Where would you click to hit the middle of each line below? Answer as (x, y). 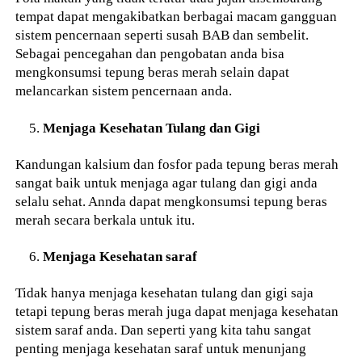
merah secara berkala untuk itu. (105, 219)
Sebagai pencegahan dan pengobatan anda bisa (150, 54)
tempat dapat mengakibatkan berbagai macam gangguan (177, 17)
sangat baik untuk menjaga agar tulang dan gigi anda (167, 182)
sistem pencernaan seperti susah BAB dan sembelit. (162, 35)
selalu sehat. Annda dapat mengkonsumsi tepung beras (172, 201)
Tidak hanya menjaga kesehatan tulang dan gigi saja (165, 293)
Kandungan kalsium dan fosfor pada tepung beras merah (177, 164)
